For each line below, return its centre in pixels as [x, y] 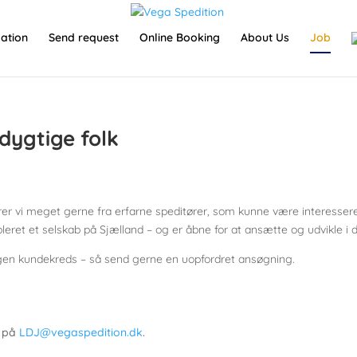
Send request [84, 37]
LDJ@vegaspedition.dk [81, 332]
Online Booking [180, 37]
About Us [265, 37]
